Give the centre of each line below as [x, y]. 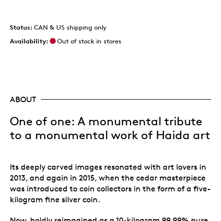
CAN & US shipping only [70, 27]
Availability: [29, 41]
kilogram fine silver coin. [55, 199]
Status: [22, 27]
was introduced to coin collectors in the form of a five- [110, 188]
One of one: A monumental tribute [106, 121]
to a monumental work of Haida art [110, 135]
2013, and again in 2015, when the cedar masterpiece [108, 178]
